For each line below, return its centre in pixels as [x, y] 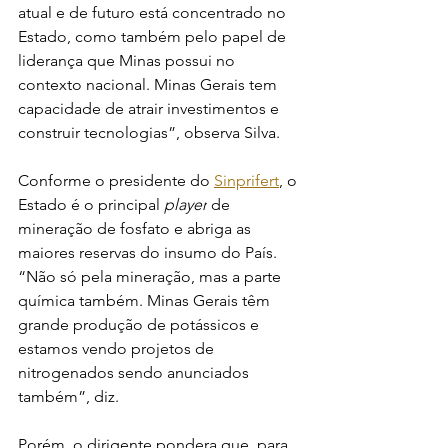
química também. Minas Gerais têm [146, 300]
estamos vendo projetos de [118, 348]
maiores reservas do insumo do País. [149, 252]
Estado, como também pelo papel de [154, 36]
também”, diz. [68, 396]
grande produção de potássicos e [140, 324]
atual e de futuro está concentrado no [154, 12]
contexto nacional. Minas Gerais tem [149, 84]
